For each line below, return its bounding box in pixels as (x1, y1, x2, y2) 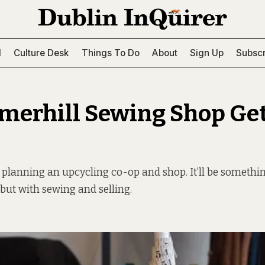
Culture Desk (14, 47, 69, 59)
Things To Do (81, 47, 140, 59)
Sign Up (190, 47, 224, 59)
